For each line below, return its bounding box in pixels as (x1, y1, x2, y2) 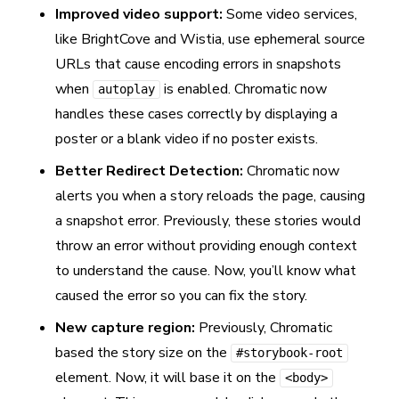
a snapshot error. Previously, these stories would (55, 211, 361, 231)
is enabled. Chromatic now (160, 79, 327, 99)
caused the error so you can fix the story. (55, 286, 307, 305)
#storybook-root (236, 346, 343, 360)
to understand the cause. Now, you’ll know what (55, 261, 356, 281)
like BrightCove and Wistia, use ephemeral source (55, 29, 365, 49)
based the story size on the (55, 343, 231, 362)
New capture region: (55, 318, 195, 338)
